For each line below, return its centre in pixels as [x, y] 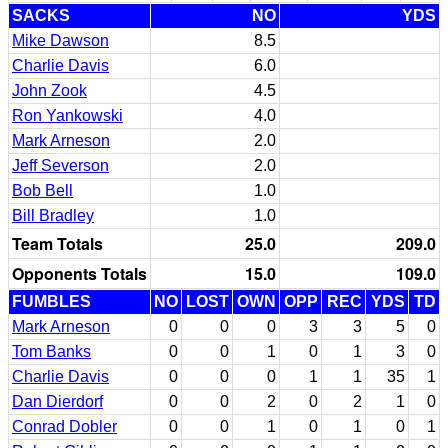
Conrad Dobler [64, 426]
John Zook [49, 90]
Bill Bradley [53, 215]
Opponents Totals [79, 273]
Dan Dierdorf [57, 401]
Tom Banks [51, 351]
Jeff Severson [60, 165]
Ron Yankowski [67, 115]
